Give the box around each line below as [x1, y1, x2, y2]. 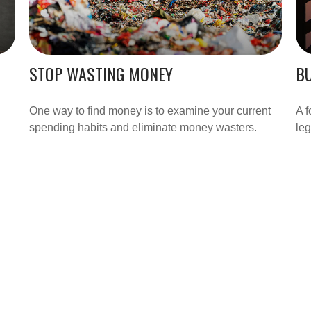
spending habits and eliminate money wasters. [29, 121, 258, 133]
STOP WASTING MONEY [29, 60, 174, 86]
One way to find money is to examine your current [29, 104, 271, 117]
